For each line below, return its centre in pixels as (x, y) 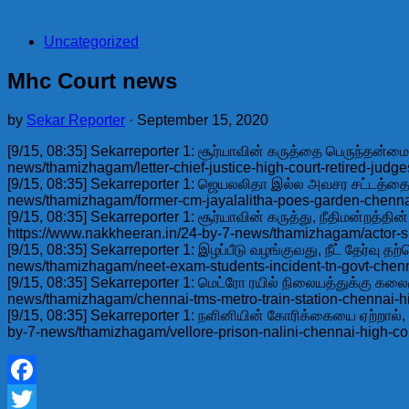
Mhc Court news (92, 80)
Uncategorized (91, 42)
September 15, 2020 (203, 120)
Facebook (40, 398)
